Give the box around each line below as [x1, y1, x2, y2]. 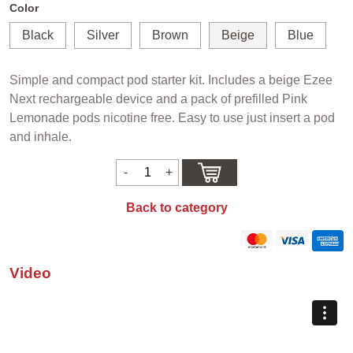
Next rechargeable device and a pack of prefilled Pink [9, 91, 307, 106]
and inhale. [9, 129, 72, 143]
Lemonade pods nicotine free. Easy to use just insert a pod [9, 110, 335, 124]
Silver [87, 28, 119, 42]
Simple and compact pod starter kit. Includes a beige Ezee [9, 72, 333, 87]
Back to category [125, 200, 228, 214]
